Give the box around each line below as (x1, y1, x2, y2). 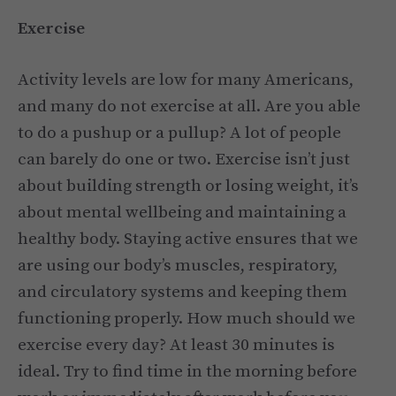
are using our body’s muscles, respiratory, (18, 255, 338, 277)
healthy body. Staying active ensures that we (18, 229, 358, 250)
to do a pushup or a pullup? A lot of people (18, 123, 341, 144)
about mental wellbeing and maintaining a (18, 202, 346, 224)
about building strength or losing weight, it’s (18, 176, 359, 197)
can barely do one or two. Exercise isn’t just (18, 149, 350, 171)
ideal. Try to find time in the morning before (18, 362, 357, 383)
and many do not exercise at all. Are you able (18, 96, 361, 118)
